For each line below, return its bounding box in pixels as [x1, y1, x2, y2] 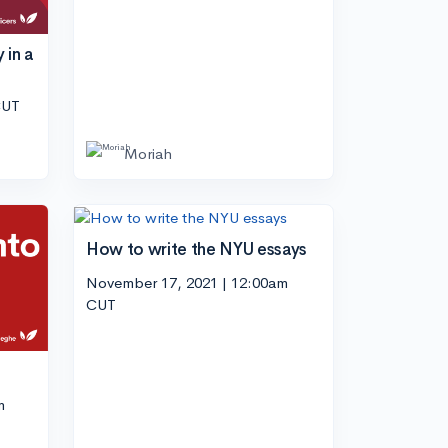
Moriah [124, 144, 172, 164]
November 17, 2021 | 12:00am [86, 273, 288, 293]
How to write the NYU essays [86, 238, 307, 260]
